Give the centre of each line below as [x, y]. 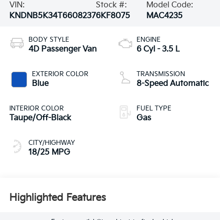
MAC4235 [165, 16]
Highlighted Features [57, 198]
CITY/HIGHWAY [52, 143]
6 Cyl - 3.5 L [158, 50]
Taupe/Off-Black [40, 118]
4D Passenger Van [62, 50]
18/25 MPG [49, 153]
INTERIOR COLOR [36, 109]
